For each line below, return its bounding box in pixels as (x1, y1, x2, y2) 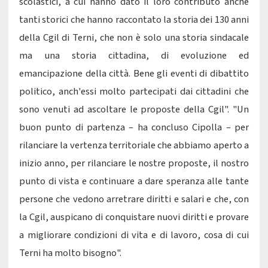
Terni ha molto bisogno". (19, 246, 121, 260)
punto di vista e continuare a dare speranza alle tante (19, 174, 249, 188)
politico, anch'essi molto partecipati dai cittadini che (19, 84, 249, 99)
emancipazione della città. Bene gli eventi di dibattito (19, 66, 249, 81)
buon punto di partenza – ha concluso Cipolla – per (19, 120, 249, 135)
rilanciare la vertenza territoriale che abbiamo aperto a (19, 138, 249, 153)
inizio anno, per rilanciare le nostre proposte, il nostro (19, 156, 249, 170)
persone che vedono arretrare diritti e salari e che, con (19, 192, 249, 206)
